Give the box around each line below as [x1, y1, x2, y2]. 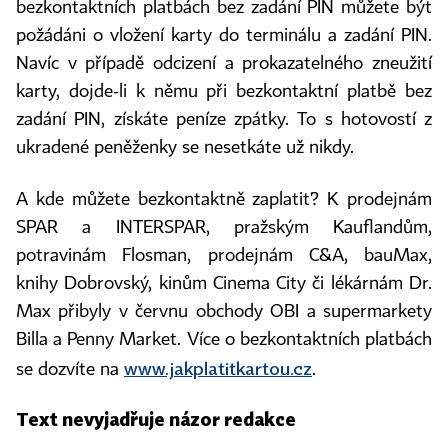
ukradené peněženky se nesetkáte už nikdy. [16, 139, 354, 157]
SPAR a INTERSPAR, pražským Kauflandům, [16, 219, 432, 237]
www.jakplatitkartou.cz [124, 357, 312, 379]
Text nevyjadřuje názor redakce [16, 408, 296, 430]
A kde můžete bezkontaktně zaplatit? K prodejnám [16, 191, 432, 209]
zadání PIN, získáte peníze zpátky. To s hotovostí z [16, 111, 432, 129]
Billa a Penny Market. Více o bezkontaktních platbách [16, 331, 432, 349]
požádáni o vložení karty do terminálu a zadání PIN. [16, 27, 432, 45]
